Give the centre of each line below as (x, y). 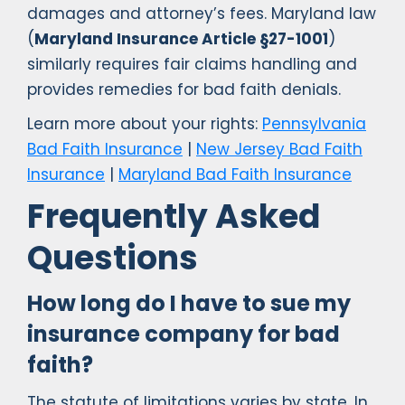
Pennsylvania (314, 124)
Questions (113, 259)
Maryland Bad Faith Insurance (235, 175)
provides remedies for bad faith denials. (184, 90)
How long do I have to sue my (189, 304)
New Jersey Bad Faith (279, 150)
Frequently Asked (174, 217)
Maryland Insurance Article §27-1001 (181, 39)
